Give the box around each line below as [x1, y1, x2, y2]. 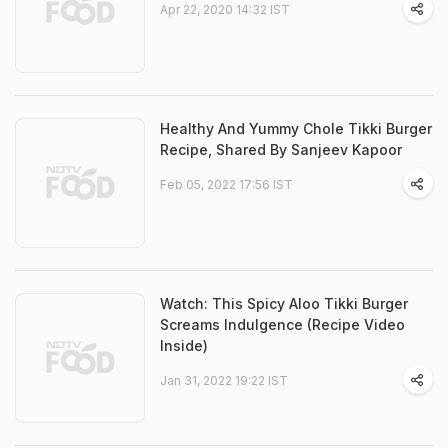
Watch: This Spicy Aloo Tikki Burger [160, 295, 408, 312]
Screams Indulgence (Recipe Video [160, 316, 405, 333]
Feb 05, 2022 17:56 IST [160, 177, 293, 192]
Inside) [160, 337, 208, 354]
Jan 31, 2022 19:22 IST [160, 373, 288, 388]
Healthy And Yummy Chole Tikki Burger [160, 120, 432, 137]
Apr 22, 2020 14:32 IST [160, 2, 290, 17]
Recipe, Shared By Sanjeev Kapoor [160, 141, 402, 158]
